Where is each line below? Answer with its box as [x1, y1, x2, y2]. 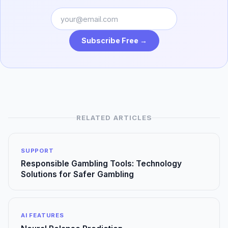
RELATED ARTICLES [76, 113, 152, 122]
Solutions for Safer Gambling [21, 169, 134, 180]
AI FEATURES [21, 212, 64, 219]
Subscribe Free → [81, 36, 147, 45]
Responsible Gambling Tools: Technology [21, 159, 182, 169]
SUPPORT [21, 147, 54, 154]
